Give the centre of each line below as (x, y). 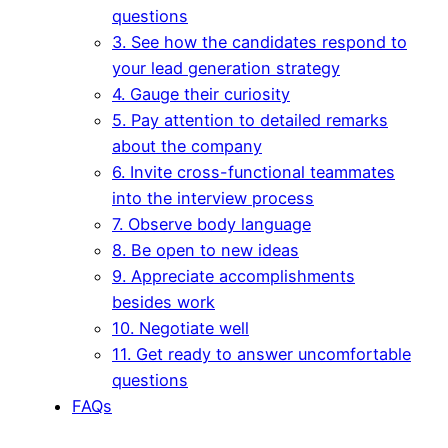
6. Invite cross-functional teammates (253, 172)
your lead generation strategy (226, 68)
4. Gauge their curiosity (201, 94)
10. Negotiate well (180, 328)
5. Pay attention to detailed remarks (250, 120)
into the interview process (213, 198)
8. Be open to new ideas (205, 250)
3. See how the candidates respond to (259, 42)
